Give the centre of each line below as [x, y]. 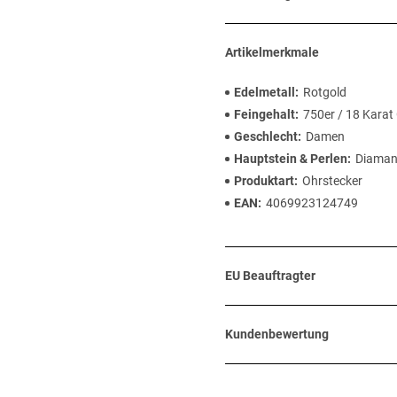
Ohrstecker [332, 181]
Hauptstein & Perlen [291, 159]
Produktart [264, 181]
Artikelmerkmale [272, 52]
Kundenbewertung [277, 334]
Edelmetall [265, 92]
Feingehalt [265, 114]
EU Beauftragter [270, 276]
